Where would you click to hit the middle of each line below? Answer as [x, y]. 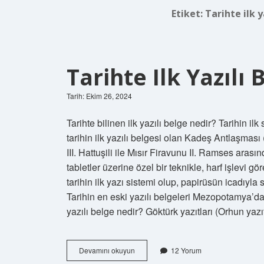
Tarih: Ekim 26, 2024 [99, 95]
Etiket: [189, 13]
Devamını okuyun [107, 250]
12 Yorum [186, 250]
